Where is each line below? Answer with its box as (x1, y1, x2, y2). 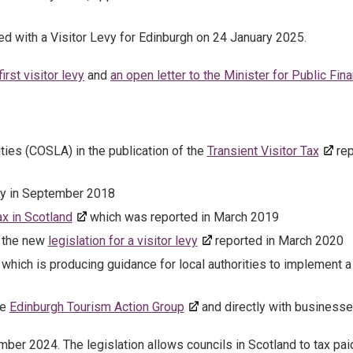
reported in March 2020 (212, 233, 344, 248)
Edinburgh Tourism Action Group (9, 299, 184, 314)
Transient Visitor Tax (206, 143, 319, 158)
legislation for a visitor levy (47, 233, 198, 248)
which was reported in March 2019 (87, 210, 280, 225)
